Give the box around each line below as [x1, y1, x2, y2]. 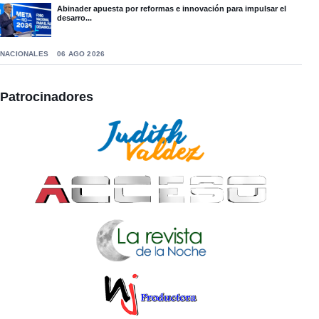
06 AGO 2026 [57, 50, 105, 58]
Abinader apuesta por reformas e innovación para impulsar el [57, 4, 286, 14]
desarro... [57, 14, 92, 23]
